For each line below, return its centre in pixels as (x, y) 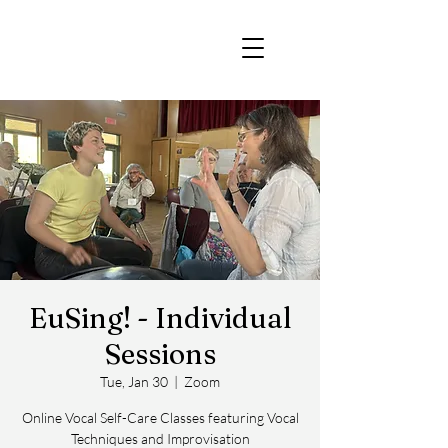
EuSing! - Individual (160, 318)
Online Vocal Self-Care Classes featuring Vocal (160, 417)
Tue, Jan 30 (134, 381)
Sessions (160, 354)
